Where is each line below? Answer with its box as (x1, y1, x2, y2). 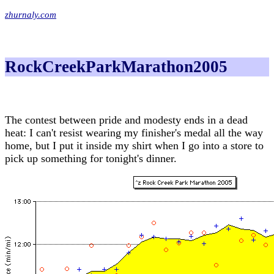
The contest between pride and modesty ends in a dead (5, 114, 248, 127)
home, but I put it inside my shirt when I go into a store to (5, 139, 264, 152)
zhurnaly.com (5, 9, 56, 20)
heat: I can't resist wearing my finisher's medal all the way (5, 127, 263, 139)
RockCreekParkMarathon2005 (5, 57, 228, 76)
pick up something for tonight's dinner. (5, 152, 177, 165)
